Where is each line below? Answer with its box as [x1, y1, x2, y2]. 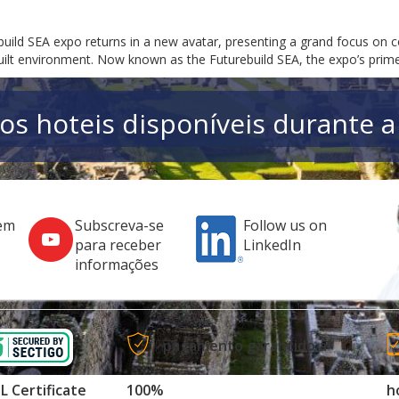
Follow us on [242, 216, 327, 236]
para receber [75, 235, 162, 256]
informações [75, 255, 159, 275]
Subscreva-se [75, 216, 165, 236]
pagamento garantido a [162, 336, 327, 356]
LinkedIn [242, 235, 301, 256]
